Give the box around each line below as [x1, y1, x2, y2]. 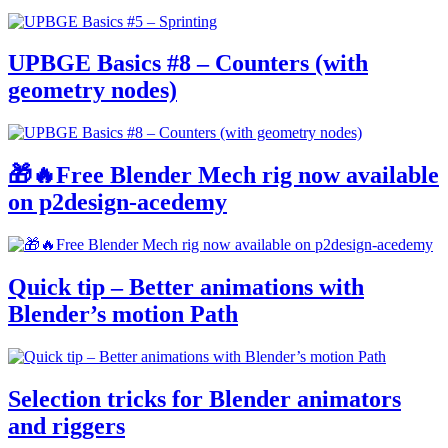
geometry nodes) [8, 77, 177, 104]
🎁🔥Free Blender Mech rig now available [8, 162, 439, 189]
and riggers [8, 412, 125, 439]
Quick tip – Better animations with [8, 274, 364, 301]
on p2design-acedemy [8, 189, 227, 216]
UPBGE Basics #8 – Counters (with [8, 50, 368, 77]
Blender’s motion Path [8, 301, 238, 328]
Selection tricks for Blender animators [8, 385, 401, 412]
